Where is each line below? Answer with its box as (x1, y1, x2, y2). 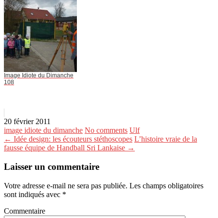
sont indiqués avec (4, 190, 62, 199)
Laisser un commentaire (4, 161, 99, 172)
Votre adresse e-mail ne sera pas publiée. (4, 181, 127, 190)
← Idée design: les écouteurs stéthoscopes (4, 135, 132, 144)
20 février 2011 (4, 117, 51, 126)
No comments (85, 126, 127, 135)
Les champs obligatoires (127, 181, 203, 190)
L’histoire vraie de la (134, 135, 197, 144)
